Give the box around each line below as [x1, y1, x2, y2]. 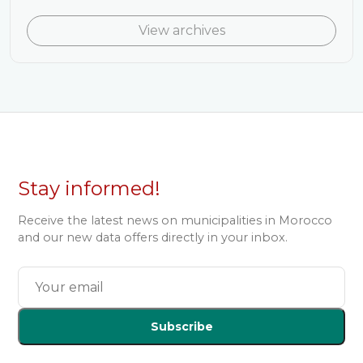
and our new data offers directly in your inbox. [18, 230, 288, 245]
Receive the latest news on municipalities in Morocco [18, 213, 333, 228]
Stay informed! [18, 177, 161, 200]
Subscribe [150, 319, 213, 334]
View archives [138, 23, 225, 38]
